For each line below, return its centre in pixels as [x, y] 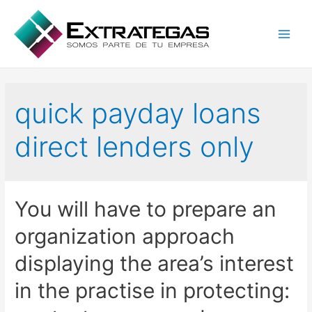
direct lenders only [135, 147]
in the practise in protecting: [153, 291]
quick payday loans [138, 114]
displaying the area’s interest [155, 264]
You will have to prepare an [146, 209]
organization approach [125, 236]
